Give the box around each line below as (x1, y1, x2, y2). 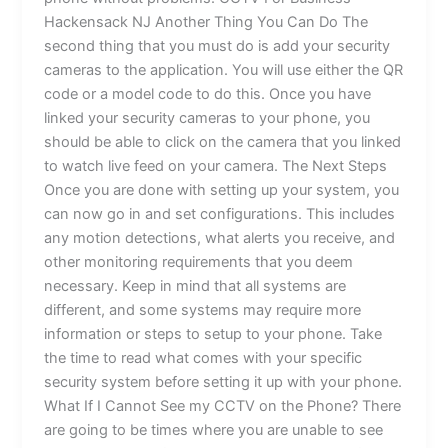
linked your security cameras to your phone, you (44, 108, 371, 127)
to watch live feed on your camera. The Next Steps (44, 156, 388, 175)
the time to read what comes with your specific (44, 348, 363, 367)
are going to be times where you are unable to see (44, 420, 384, 439)
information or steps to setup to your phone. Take (44, 324, 383, 343)
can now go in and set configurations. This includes (44, 204, 396, 223)
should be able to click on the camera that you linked (44, 132, 402, 151)
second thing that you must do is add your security (44, 36, 391, 55)
